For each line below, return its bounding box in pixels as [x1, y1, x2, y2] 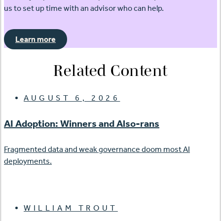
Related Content [53, 61, 168, 79]
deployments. [4, 156, 52, 166]
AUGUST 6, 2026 [24, 93, 120, 103]
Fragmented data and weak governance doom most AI [4, 144, 190, 154]
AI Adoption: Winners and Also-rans [4, 117, 159, 129]
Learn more [15, 35, 56, 44]
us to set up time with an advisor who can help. [4, 3, 164, 13]
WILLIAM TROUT [24, 203, 118, 213]
